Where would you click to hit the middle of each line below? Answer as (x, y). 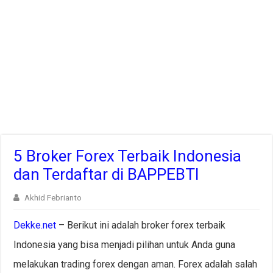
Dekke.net (35, 225)
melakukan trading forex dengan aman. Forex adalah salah (136, 264)
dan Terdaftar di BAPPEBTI (107, 175)
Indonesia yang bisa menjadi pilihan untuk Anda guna (125, 245)
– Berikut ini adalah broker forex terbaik (141, 225)
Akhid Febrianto (53, 198)
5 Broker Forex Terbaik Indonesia (128, 156)
